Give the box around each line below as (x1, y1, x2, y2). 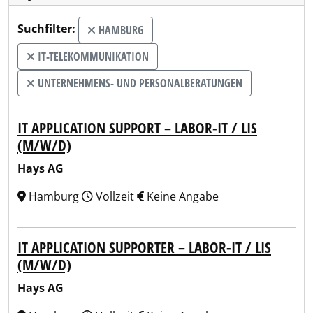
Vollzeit (93, 189, 137, 204)
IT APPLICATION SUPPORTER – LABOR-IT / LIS (17, 238, 271, 257)
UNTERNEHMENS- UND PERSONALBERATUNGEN (35, 75, 242, 91)
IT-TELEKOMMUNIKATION (35, 49, 149, 64)
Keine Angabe (144, 189, 219, 204)
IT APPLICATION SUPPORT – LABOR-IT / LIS (17, 118, 257, 138)
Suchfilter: (17, 21, 75, 37)
